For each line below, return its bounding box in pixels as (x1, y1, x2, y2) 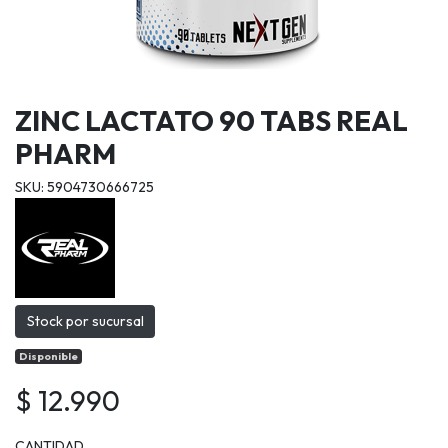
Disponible (19, 349, 79, 364)
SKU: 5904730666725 (15, 177, 154, 196)
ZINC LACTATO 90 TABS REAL (15, 102, 408, 138)
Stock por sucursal (26, 312, 144, 330)
